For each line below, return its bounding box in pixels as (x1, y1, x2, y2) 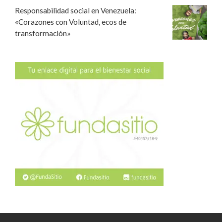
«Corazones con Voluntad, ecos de (15, 17, 126, 26)
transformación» (15, 28, 71, 38)
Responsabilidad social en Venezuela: (15, 5, 136, 15)
